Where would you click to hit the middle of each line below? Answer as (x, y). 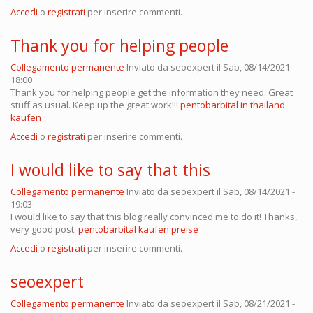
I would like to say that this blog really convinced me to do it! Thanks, (154, 217)
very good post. (44, 230)
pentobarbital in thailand (232, 105)
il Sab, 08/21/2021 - (255, 304)
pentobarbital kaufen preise (138, 230)
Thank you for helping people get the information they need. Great (152, 93)
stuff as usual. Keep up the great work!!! (94, 105)
